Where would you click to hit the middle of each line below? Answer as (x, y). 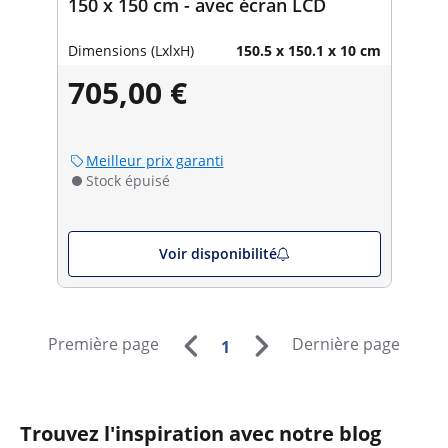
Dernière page (345, 344)
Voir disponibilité (217, 253)
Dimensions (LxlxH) (130, 50)
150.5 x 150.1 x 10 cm (308, 50)
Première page (104, 344)
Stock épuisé (127, 180)
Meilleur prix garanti (154, 160)
